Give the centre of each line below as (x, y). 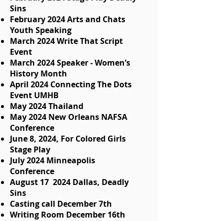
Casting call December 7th (62, 204)
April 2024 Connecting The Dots (71, 85)
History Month (39, 74)
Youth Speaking (42, 30)
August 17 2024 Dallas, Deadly (69, 182)
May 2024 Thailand (48, 106)
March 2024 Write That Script (66, 41)
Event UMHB (34, 95)
